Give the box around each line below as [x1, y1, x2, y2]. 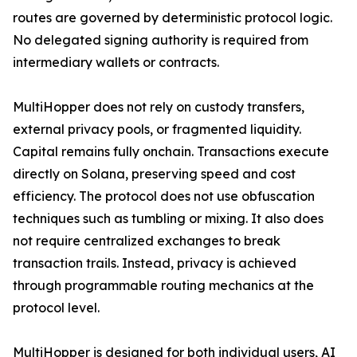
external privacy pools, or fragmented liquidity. [13, 121, 301, 138]
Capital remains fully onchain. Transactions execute [13, 143, 329, 160]
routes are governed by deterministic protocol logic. [13, 10, 332, 26]
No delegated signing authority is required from [13, 32, 308, 49]
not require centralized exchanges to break [13, 233, 280, 249]
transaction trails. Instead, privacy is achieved [13, 255, 296, 272]
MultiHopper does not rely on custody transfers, [13, 99, 304, 116]
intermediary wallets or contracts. [13, 54, 219, 71]
